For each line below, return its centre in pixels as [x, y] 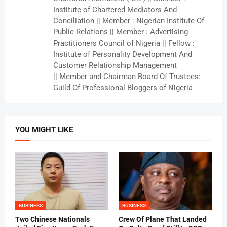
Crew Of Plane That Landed [163, 220]
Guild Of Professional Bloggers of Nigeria [123, 88]
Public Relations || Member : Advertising [121, 32]
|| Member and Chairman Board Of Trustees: [127, 77]
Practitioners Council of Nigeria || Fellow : [124, 43]
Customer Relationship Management [115, 66]
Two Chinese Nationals [52, 220]
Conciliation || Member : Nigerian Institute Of [129, 21]
